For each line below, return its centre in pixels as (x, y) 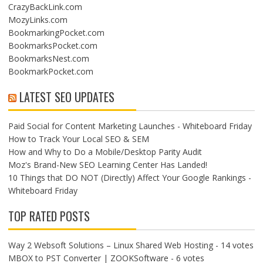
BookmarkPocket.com (50, 71)
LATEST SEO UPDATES (67, 97)
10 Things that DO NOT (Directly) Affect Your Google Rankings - (129, 178)
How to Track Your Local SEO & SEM (78, 139)
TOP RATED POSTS (49, 216)
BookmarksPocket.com (53, 45)
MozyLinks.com (38, 20)
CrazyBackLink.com (45, 7)
